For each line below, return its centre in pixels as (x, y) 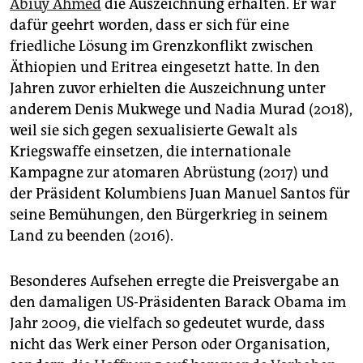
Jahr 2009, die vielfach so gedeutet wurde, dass (167, 324)
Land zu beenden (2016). (92, 236)
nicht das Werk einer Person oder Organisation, (170, 345)
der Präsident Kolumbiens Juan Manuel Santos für (180, 194)
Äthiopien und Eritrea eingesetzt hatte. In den (165, 68)
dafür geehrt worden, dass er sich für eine (149, 26)
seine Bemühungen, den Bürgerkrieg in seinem (169, 215)
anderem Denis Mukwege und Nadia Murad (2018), (181, 110)
